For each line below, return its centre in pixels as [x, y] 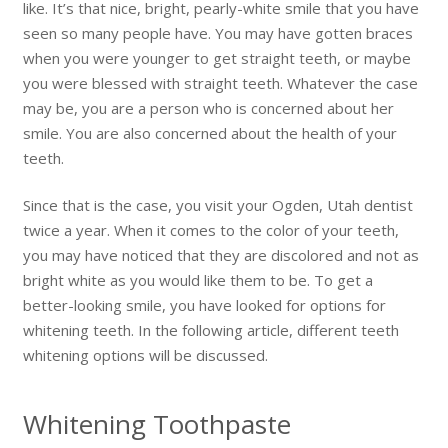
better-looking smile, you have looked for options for [204, 305]
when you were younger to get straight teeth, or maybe [216, 57]
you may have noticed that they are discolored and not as [220, 255]
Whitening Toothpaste [156, 423]
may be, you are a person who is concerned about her [208, 107]
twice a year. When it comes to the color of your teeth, [210, 230]
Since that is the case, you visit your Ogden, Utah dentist [217, 205]
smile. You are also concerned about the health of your [209, 132]
